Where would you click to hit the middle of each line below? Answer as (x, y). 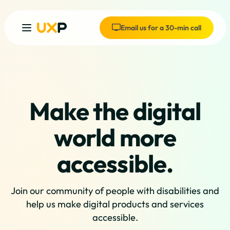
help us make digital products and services (115, 204)
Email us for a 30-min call (161, 28)
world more (115, 137)
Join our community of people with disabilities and (115, 191)
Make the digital (115, 111)
